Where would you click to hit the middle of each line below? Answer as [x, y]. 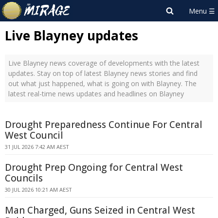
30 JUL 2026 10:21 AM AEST [38, 190]
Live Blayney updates [72, 36]
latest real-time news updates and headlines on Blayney [96, 94]
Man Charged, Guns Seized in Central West [100, 210]
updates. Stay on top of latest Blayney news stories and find [103, 73]
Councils [24, 178]
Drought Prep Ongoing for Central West [94, 167]
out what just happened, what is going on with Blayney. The [102, 83]
